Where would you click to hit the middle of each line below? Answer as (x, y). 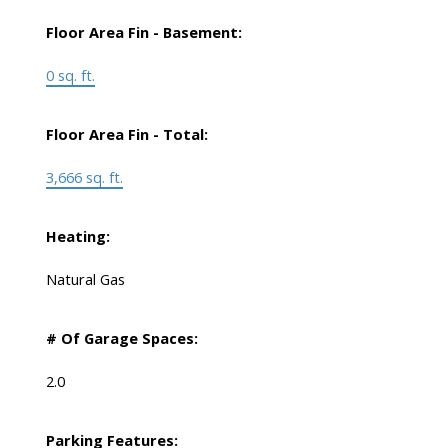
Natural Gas (85, 279)
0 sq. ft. (70, 75)
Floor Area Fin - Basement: (143, 32)
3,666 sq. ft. (84, 177)
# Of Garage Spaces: (121, 338)
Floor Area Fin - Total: (126, 134)
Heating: (77, 236)
